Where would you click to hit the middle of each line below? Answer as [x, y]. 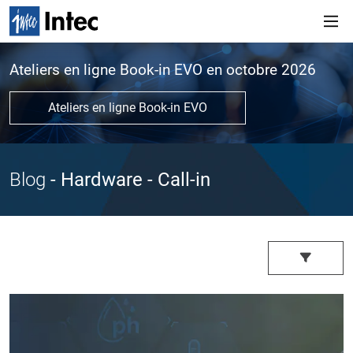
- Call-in [176, 180]
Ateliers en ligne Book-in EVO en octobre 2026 [163, 70]
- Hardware [97, 180]
